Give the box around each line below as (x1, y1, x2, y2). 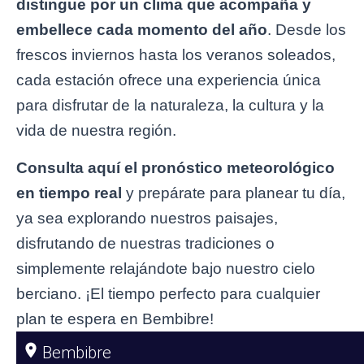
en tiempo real (16, 184, 122, 202)
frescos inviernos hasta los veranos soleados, (16, 46, 336, 64)
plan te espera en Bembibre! (16, 310, 214, 328)
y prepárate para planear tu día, (122, 184, 345, 202)
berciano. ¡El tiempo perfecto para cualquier (16, 285, 320, 303)
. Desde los (267, 21, 346, 39)
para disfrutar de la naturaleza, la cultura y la (16, 97, 324, 115)
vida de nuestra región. (16, 122, 176, 140)
